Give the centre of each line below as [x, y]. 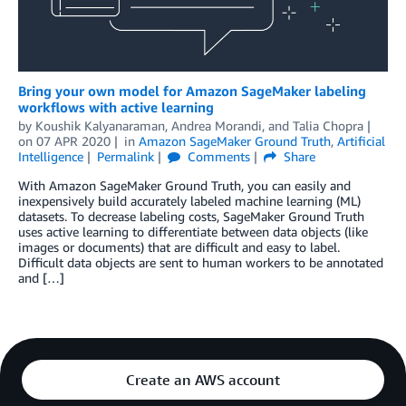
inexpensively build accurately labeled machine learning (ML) [189, 200]
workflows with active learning [116, 106]
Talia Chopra [328, 125]
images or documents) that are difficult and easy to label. [179, 246]
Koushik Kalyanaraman [100, 125]
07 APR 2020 [73, 140]
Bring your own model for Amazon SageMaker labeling [192, 90]
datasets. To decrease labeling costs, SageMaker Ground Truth [191, 216]
